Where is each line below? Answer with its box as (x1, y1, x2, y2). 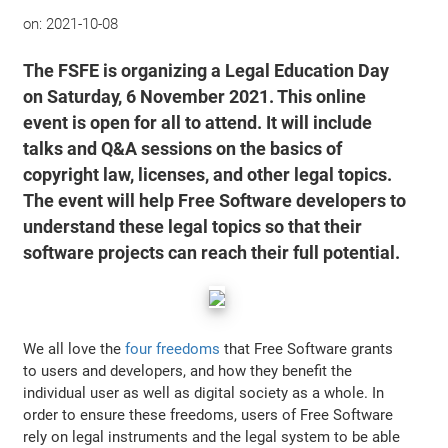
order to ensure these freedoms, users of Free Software (23, 405, 394, 424)
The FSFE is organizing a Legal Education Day (23, 59, 390, 82)
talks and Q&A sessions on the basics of (23, 137, 343, 160)
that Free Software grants (220, 339, 394, 358)
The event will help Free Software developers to (23, 189, 407, 212)
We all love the (23, 339, 126, 358)
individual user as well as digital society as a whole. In (23, 383, 385, 402)
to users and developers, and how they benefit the (23, 361, 353, 380)
